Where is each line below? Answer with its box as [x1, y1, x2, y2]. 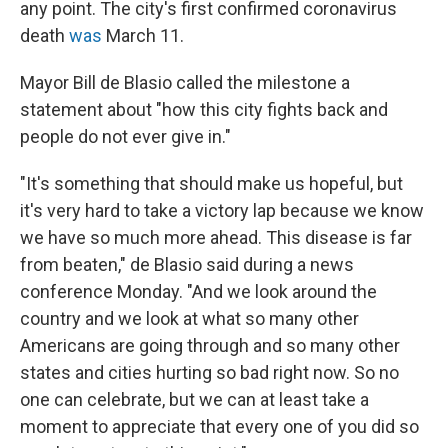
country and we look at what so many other [20, 308, 359, 329]
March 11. [102, 25, 184, 46]
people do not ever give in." [20, 126, 231, 147]
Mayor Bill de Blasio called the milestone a [20, 72, 350, 93]
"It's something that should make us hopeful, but [20, 173, 403, 194]
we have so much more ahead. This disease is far [20, 227, 412, 248]
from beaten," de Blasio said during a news [20, 254, 354, 275]
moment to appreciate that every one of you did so [20, 416, 419, 437]
